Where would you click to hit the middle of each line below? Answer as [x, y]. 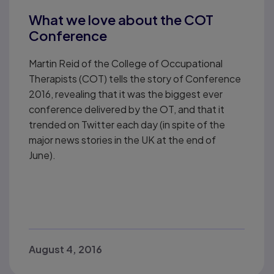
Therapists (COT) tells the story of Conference [135, 79]
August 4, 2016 [65, 250]
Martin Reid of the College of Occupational [126, 64]
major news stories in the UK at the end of [122, 140]
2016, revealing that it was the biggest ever [126, 94]
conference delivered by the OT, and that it [127, 109]
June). [42, 155]
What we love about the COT [121, 20]
